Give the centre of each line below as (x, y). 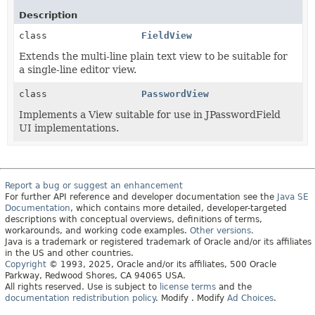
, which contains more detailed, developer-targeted (179, 208)
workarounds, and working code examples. (97, 230)
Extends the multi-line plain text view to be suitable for (153, 56)
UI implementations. (69, 128)
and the (234, 287)
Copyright (26, 264)
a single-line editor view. (78, 69)
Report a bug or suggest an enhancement (94, 185)
